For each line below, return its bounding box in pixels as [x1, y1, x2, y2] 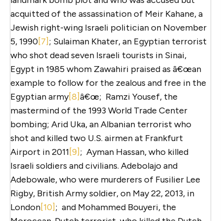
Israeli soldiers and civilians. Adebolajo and [10, 160, 178, 171]
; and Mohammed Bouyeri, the [55, 201, 176, 213]
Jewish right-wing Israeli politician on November [10, 22, 207, 33]
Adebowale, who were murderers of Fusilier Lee [10, 174, 200, 185]
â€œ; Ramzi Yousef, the [80, 91, 178, 102]
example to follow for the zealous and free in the [10, 77, 206, 88]
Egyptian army [10, 91, 69, 102]
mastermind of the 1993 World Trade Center [10, 105, 187, 116]
